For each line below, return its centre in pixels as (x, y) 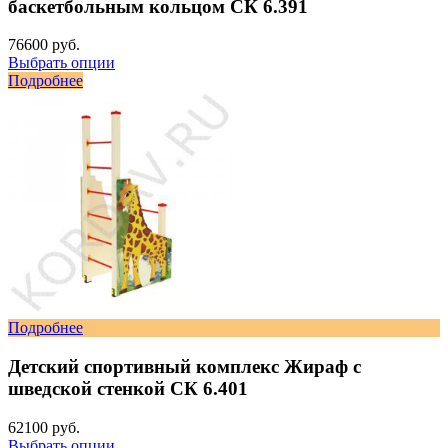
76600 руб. (44, 45)
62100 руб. (44, 427)
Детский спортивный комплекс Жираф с (184, 366)
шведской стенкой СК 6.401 (128, 388)
